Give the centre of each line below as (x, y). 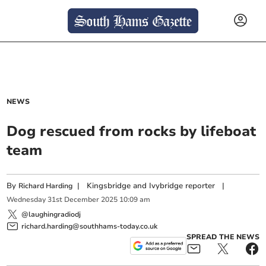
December (82, 200)
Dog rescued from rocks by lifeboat (132, 131)
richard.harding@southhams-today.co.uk (90, 226)
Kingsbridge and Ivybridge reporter (151, 186)
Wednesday (26, 200)
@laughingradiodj (51, 214)
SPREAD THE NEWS (223, 237)
